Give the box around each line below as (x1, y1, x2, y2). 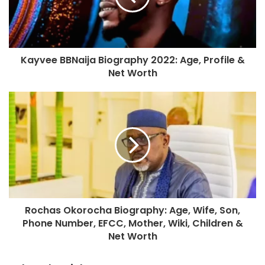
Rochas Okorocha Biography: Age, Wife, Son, (25, 203, 240, 217)
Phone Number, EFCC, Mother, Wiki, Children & (22, 216, 243, 230)
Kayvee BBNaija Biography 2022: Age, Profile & (20, 53, 245, 67)
